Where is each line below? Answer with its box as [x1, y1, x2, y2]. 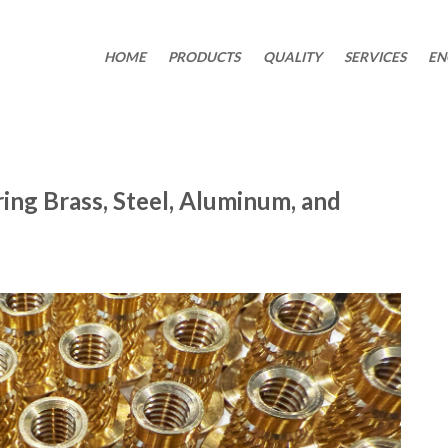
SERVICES [343, 49, 406, 65]
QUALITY [262, 49, 322, 65]
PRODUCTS [168, 49, 241, 65]
